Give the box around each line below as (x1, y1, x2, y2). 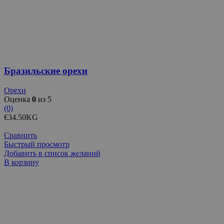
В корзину (4, 158, 39, 167)
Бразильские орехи (4, 65, 87, 76)
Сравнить (4, 131, 37, 140)
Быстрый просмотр (4, 140, 69, 149)
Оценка (4, 95, 32, 104)
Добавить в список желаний (4, 149, 100, 158)
